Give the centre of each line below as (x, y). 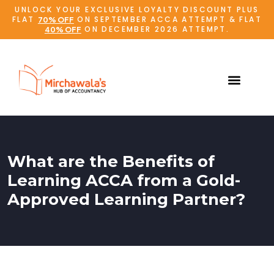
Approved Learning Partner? (126, 200)
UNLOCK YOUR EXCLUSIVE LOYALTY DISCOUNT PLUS (137, 9)
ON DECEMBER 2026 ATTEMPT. (155, 29)
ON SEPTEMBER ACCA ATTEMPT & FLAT (168, 19)
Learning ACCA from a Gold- (124, 181)
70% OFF (56, 20)
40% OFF (63, 29)
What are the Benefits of (111, 162)
